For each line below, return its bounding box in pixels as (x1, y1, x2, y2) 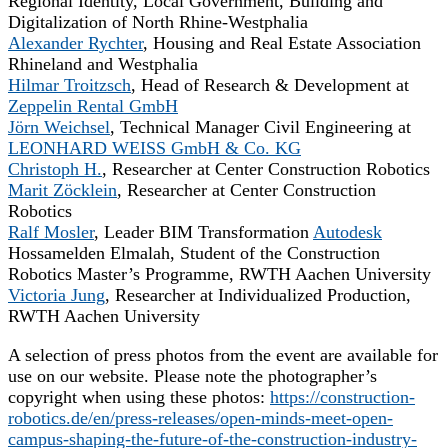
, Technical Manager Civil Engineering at (110, 117, 411, 138)
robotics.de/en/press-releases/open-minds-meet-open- (8, 408, 393, 429)
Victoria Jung (8, 285, 105, 306)
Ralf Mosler (8, 222, 94, 243)
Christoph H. (8, 159, 102, 180)
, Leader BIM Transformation (94, 222, 313, 243)
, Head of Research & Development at (131, 75, 409, 96)
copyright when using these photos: (8, 387, 270, 408)
